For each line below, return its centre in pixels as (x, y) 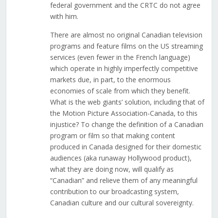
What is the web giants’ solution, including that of (127, 102)
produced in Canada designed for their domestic (126, 147)
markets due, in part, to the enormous (110, 80)
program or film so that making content (112, 136)
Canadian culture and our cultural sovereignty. (122, 203)
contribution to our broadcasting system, (114, 192)
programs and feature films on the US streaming (126, 46)
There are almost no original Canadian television (126, 35)
